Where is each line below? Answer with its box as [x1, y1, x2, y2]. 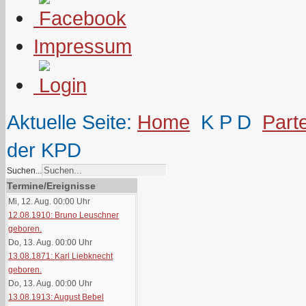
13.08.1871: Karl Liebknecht [8, 251, 113, 261]
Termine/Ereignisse [7, 180, 96, 191]
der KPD [7, 139, 81, 161]
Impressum [33, 35, 132, 57]
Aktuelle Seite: [7, 111, 137, 133]
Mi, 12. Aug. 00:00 [8, 197, 75, 206]
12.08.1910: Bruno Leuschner [8, 210, 120, 220]
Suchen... [7, 166, 42, 176]
